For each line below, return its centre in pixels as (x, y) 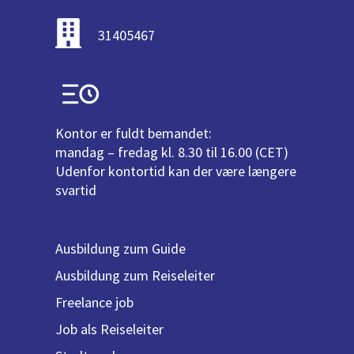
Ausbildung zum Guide (121, 248)
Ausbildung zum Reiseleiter (135, 275)
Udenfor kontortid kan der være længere (176, 171)
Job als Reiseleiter (109, 329)
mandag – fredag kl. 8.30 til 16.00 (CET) (172, 152)
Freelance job (94, 302)
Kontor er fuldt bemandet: (134, 133)
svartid (76, 190)
